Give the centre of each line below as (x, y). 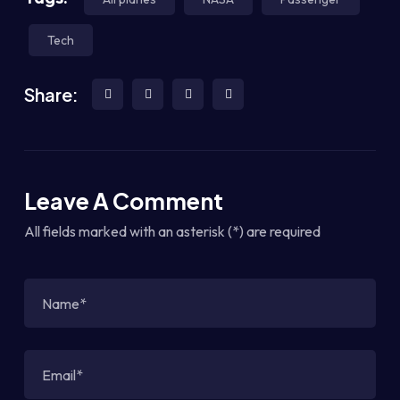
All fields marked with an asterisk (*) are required (172, 231)
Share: (51, 94)
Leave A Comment (124, 201)
